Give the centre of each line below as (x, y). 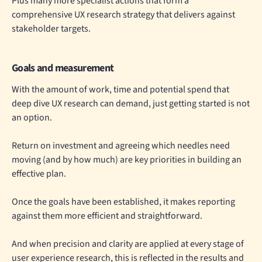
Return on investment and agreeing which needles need (121, 146)
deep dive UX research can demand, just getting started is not (131, 104)
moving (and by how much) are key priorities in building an (127, 160)
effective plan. (39, 174)
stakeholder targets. (51, 29)
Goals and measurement (63, 68)
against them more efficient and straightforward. (107, 216)
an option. (32, 118)
